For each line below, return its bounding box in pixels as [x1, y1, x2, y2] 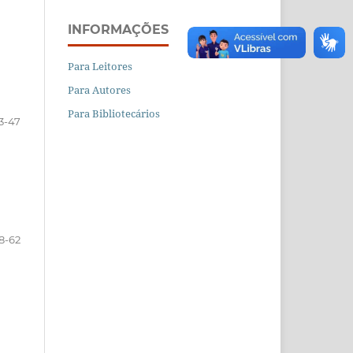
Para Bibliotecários [68, 106, 160, 121]
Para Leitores [68, 59, 132, 74]
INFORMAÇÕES [68, 22, 169, 38]
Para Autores [68, 83, 131, 98]
